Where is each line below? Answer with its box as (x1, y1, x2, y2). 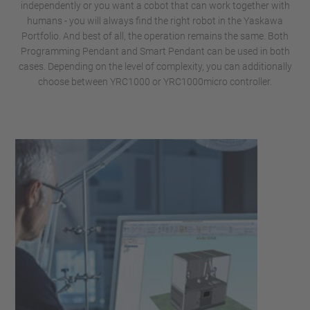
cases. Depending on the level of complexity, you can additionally (18, 61, 292, 72)
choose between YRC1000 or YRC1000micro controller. (38, 76, 272, 87)
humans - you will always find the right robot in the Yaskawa (27, 15, 283, 26)
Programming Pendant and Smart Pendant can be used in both (20, 46, 290, 57)
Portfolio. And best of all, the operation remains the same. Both (21, 30, 289, 42)
